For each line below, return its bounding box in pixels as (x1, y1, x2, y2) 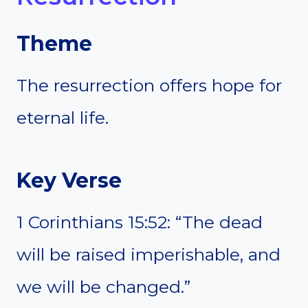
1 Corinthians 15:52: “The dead (16, 211, 263, 232)
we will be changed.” (16, 276, 190, 297)
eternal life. (16, 107, 109, 128)
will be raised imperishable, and (16, 243, 280, 265)
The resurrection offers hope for (16, 74, 282, 96)
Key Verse (16, 167, 122, 193)
